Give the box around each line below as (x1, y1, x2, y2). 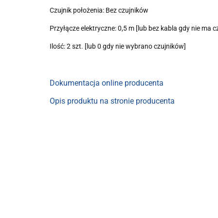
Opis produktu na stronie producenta (50, 96, 175, 106)
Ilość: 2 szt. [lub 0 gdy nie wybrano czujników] (50, 42, 186, 50)
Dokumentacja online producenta (50, 78, 163, 88)
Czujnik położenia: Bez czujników (50, 6, 148, 14)
